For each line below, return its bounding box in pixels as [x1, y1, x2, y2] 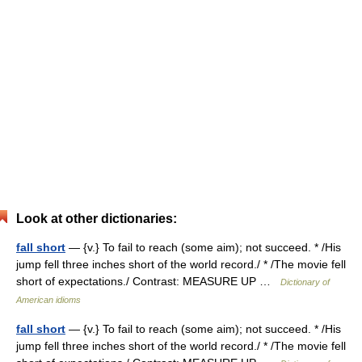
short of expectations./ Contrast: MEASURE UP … [16, 275, 280, 288]
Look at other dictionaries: [16, 212, 177, 225]
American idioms [16, 295, 81, 305]
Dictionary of [280, 277, 330, 287]
